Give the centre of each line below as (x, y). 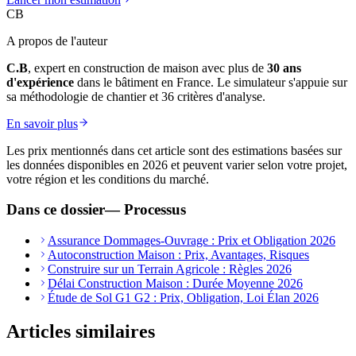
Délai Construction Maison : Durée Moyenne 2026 (175, 283)
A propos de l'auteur (57, 41)
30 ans (284, 68)
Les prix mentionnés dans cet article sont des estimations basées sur (174, 150)
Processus (155, 210)
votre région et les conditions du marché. (108, 179)
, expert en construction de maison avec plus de (146, 68)
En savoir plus (42, 123)
